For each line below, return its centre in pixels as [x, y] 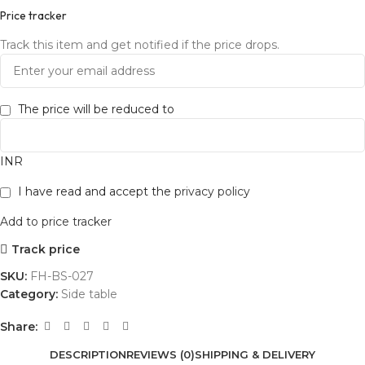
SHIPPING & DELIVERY [255, 354]
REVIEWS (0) [161, 354]
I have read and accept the [96, 192]
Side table [89, 295]
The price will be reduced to [96, 110]
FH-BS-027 [62, 277]
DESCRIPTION [88, 354]
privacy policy [212, 192]
